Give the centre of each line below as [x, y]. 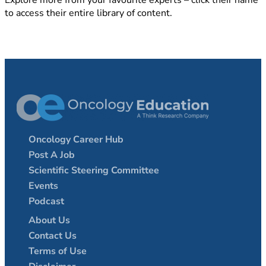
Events [43, 186]
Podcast [46, 201]
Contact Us [53, 236]
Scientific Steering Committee [94, 170]
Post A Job [52, 155]
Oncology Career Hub [76, 140]
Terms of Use [58, 251]
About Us [49, 220]
